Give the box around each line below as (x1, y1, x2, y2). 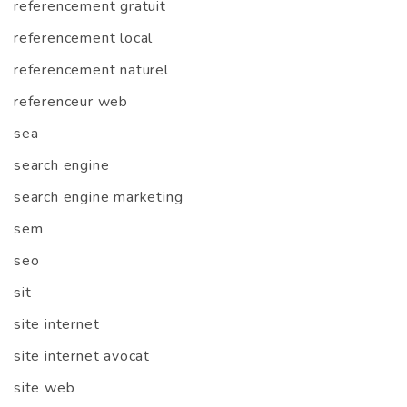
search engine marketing (14, 187, 184, 208)
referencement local (14, 28, 154, 49)
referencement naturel (14, 60, 169, 81)
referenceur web (14, 92, 128, 113)
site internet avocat (14, 346, 150, 367)
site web (14, 378, 75, 399)
